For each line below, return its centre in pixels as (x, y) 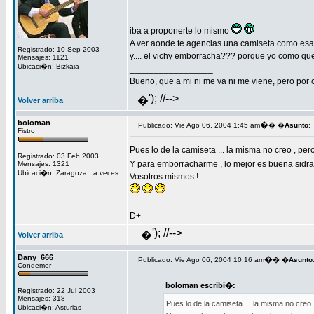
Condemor (34, 265)
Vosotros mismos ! (164, 177)
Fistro (26, 131)
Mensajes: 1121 (43, 57)
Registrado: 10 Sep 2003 (59, 49)
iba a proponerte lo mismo (180, 31)
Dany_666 (35, 257)
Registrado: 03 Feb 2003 (58, 156)
